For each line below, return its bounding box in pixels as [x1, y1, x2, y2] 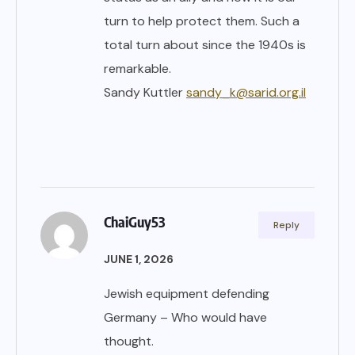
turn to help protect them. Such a [104, 13, 300, 30]
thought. [104, 333, 154, 350]
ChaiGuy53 [104, 212, 166, 231]
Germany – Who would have [104, 309, 267, 326]
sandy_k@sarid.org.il [186, 84, 306, 101]
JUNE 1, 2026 [104, 252, 174, 267]
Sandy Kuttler [104, 84, 186, 101]
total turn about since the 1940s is [104, 36, 306, 54]
